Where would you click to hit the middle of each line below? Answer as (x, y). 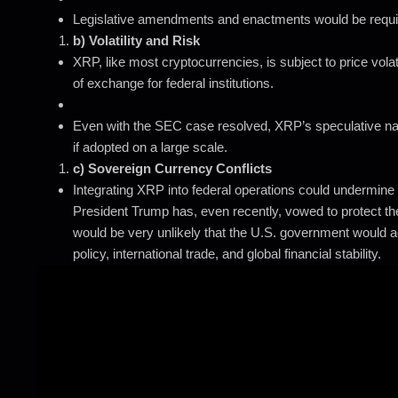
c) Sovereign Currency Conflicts (172, 168)
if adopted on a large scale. (150, 147)
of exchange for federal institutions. (173, 83)
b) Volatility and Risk (136, 40)
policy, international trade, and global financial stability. (227, 253)
